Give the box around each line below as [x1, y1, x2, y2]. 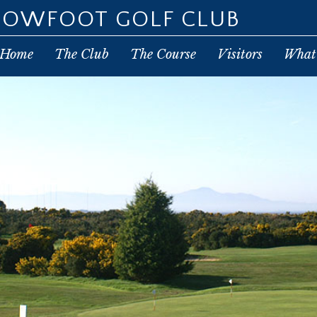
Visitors [217, 47, 263, 62]
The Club [54, 47, 109, 62]
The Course [130, 47, 196, 62]
